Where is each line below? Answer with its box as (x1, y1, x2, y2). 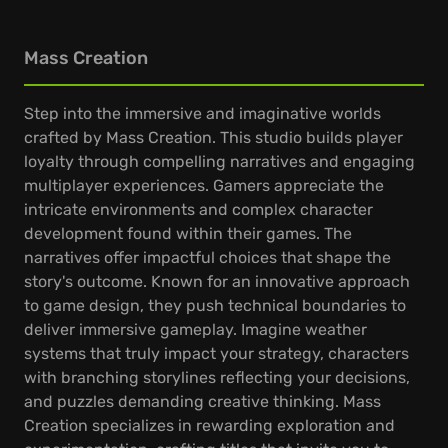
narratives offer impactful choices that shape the (24, 248, 391, 267)
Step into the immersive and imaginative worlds (24, 104, 381, 123)
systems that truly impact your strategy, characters (24, 344, 409, 363)
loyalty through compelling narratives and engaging (24, 152, 415, 171)
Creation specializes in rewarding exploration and (24, 416, 395, 435)
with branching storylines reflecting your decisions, (24, 368, 410, 387)
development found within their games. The (24, 224, 352, 243)
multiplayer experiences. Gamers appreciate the (24, 176, 384, 195)
